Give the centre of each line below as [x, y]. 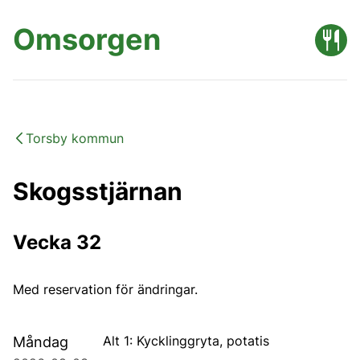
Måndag [41, 342]
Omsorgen [87, 39]
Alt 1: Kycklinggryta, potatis [186, 341]
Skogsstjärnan [98, 191]
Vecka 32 [57, 242]
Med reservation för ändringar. [105, 289]
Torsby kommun [75, 138]
